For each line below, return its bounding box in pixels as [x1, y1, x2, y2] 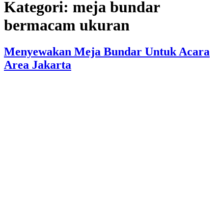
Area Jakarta [4, 58, 71, 71]
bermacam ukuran [4, 16, 130, 34]
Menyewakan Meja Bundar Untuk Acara [4, 45, 210, 58]
